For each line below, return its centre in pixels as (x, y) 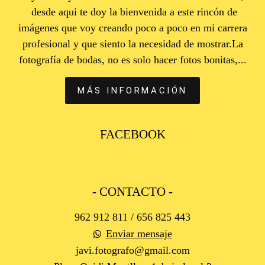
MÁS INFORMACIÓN (132, 91)
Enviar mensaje (139, 234)
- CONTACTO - (132, 192)
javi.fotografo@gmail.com (132, 250)
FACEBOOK (132, 134)
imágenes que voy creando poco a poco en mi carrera (132, 28)
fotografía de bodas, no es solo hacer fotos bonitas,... (132, 60)
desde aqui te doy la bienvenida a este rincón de (132, 12)
